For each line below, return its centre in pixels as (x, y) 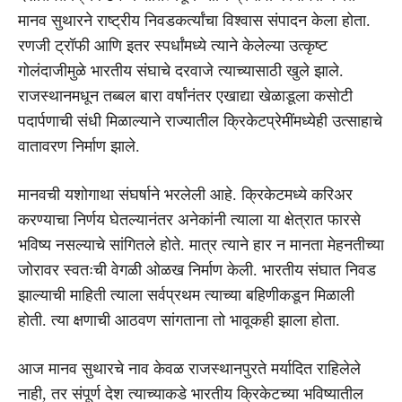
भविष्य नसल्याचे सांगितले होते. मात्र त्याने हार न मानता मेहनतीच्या (201, 245)
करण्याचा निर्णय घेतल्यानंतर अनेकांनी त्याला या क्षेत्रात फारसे (189, 219)
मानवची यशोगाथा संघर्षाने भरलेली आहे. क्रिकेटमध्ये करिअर (185, 194)
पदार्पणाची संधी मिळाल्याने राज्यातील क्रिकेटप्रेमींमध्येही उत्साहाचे (200, 121)
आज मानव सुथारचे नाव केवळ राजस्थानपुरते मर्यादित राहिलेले (189, 368)
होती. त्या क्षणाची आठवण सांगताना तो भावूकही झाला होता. (179, 320)
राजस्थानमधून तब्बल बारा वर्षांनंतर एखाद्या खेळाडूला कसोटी (185, 96)
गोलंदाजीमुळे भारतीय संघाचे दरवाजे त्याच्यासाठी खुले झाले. (181, 70)
